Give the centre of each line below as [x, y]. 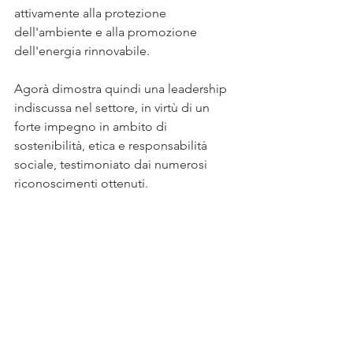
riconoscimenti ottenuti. [81, 183]
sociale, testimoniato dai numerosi [112, 164]
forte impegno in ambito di [92, 126]
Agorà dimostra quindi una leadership [122, 89]
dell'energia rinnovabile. [82, 51]
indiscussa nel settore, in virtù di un [113, 108]
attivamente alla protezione [92, 13]
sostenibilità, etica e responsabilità [112, 145]
